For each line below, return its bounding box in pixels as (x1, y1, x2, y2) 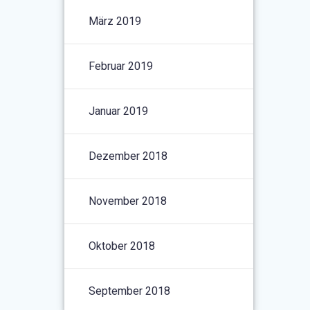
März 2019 (89, 14, 142, 28)
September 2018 (89, 284, 171, 298)
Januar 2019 (89, 104, 149, 118)
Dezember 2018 (89, 149, 168, 163)
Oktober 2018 (89, 239, 156, 253)
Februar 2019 (89, 59, 154, 73)
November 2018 (89, 194, 167, 208)
